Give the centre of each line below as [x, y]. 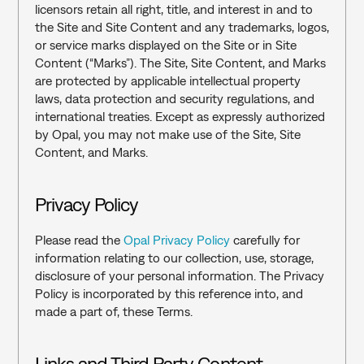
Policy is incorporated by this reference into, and [169, 293]
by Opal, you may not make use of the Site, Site [167, 134]
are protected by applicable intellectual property [167, 80]
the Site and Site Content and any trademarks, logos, [182, 27]
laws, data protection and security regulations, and [174, 98]
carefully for [266, 240]
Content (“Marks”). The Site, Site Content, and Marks [180, 63]
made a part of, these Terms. [113, 311]
